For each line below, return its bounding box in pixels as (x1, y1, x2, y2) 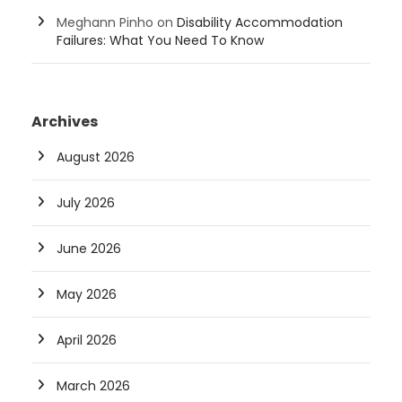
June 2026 (57, 240, 121, 258)
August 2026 (57, 148, 135, 167)
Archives (31, 111, 98, 133)
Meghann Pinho (57, 13, 153, 32)
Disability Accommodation (177, 13, 343, 32)
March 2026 (57, 377, 130, 396)
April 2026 (57, 331, 117, 350)
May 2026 (57, 285, 117, 304)
